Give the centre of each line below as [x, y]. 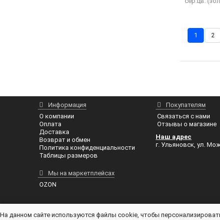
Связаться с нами [184, 116]
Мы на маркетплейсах [82, 173]
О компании [57, 116]
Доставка [55, 132]
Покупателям [186, 105]
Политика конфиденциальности [87, 148]
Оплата [51, 124]
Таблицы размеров [69, 156]
